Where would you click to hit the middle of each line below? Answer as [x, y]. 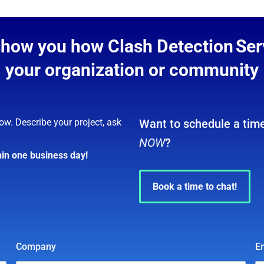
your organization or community [132, 70]
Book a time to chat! [195, 187]
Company [36, 247]
